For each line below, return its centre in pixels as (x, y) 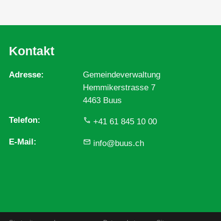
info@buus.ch (118, 143)
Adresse (25, 75)
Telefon (23, 120)
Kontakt (31, 51)
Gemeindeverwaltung (121, 75)
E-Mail (21, 142)
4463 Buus (102, 101)
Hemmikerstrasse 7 (119, 88)
